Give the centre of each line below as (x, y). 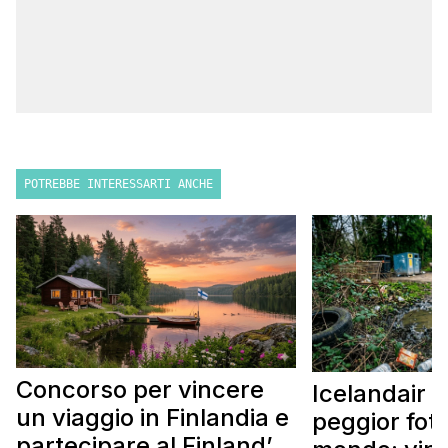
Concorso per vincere (140, 390)
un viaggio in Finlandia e (152, 418)
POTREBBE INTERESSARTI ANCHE (118, 184)
